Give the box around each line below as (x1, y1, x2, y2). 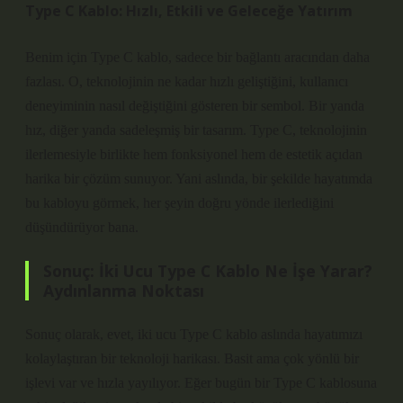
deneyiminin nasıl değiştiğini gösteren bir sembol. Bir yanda (25, 98, 364, 113)
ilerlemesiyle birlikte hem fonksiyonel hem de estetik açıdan (25, 147, 363, 162)
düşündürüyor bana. (25, 219, 139, 235)
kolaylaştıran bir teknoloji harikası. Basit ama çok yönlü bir (25, 351, 359, 366)
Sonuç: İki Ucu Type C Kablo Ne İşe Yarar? (43, 260, 372, 282)
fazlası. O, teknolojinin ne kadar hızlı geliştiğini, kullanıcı (25, 74, 348, 89)
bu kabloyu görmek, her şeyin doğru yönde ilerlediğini (25, 195, 334, 210)
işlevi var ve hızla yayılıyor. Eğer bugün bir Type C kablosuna (25, 375, 377, 390)
